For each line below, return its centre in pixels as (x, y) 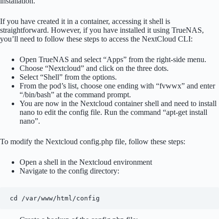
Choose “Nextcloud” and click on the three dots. (94, 68)
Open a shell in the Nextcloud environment (86, 162)
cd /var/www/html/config (55, 198)
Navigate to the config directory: (69, 171)
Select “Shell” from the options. (68, 77)
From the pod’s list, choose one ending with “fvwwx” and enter (117, 86)
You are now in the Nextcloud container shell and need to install (118, 104)
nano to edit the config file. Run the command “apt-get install (113, 112)
